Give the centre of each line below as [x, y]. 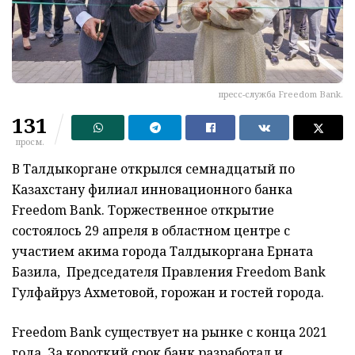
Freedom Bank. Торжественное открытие [143, 210]
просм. [30, 141]
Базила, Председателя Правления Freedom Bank [169, 271]
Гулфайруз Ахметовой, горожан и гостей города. [168, 292]
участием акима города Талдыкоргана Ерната [162, 251]
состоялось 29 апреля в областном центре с [151, 230]
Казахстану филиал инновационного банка [152, 189]
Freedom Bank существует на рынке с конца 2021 [170, 332]
